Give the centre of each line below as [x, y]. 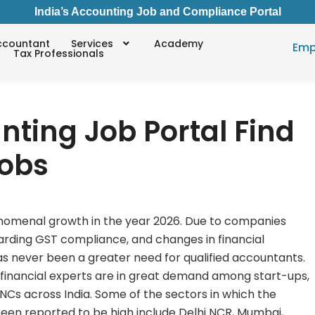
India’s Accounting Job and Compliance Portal [157, 12]
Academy [178, 43]
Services [92, 43]
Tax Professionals [59, 53]
